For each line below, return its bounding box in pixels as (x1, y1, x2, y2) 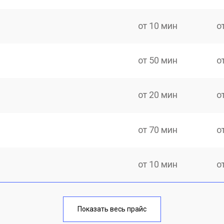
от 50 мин (138, 55, 178, 65)
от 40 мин (138, 193, 178, 204)
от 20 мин (138, 89, 178, 100)
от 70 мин (138, 124, 178, 135)
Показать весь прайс (77, 204, 146, 213)
